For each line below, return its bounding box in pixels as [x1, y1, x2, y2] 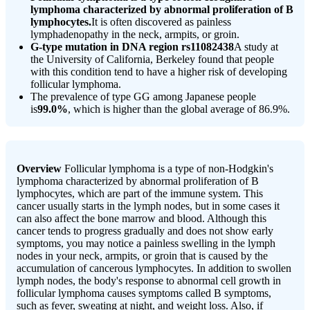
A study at [234, 40, 278, 53]
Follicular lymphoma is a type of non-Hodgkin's [62, 162, 273, 174]
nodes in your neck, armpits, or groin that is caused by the [17, 249, 268, 262]
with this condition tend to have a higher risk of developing [30, 65, 287, 77]
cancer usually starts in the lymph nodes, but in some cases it [17, 199, 280, 212]
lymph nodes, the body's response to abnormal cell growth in [17, 274, 281, 286]
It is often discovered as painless [91, 15, 231, 28]
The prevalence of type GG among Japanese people [30, 90, 256, 102]
